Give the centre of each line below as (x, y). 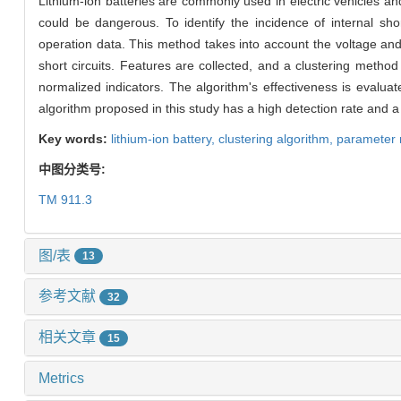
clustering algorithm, (277, 138)
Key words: (75, 138)
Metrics (61, 378)
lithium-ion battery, (165, 138)
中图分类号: (74, 169)
